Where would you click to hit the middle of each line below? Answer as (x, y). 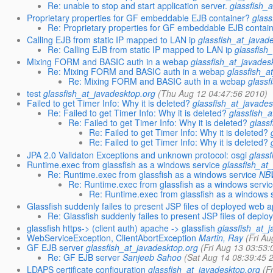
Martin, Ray (221, 237)
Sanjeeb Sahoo (152, 257)
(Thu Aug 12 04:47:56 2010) (213, 94)
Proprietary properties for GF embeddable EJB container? (139, 17)
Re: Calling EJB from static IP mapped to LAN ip (140, 49)
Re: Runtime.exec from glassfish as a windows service (152, 174)
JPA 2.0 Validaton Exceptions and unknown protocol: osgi (137, 154)
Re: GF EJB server (84, 257)
